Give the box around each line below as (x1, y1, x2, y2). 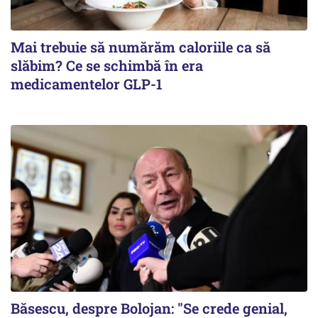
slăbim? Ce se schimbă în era (11, 56, 203, 75)
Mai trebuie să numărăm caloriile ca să (11, 38, 270, 56)
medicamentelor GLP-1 (11, 75, 163, 93)
